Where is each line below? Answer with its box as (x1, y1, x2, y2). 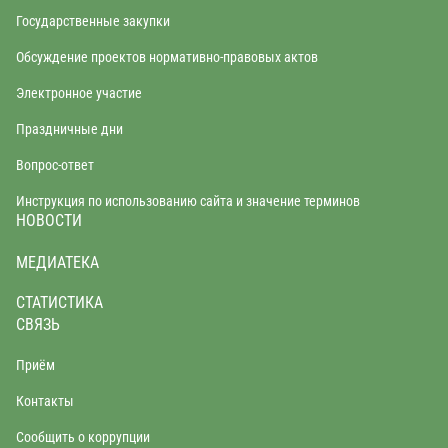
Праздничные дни (16, 121, 123, 137)
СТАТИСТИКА (16, 293, 103, 312)
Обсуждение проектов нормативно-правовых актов (16, 49, 318, 65)
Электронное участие (16, 85, 142, 101)
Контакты (16, 393, 74, 409)
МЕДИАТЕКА (16, 253, 99, 272)
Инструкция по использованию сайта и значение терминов (16, 193, 360, 209)
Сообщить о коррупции (16, 429, 150, 445)
